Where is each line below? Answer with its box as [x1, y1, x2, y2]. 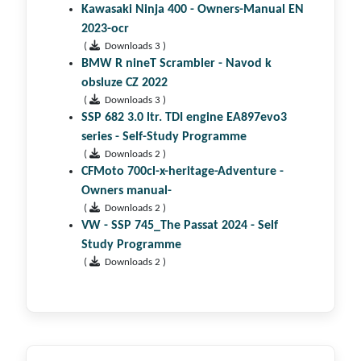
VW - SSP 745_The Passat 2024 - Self [81, 218, 278, 232]
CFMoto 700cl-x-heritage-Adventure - [81, 164, 284, 178]
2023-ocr [81, 22, 129, 35]
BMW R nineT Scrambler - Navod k [81, 56, 272, 70]
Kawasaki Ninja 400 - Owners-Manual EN [81, 2, 304, 16]
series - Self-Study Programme [81, 130, 247, 143]
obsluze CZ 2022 [81, 76, 168, 89]
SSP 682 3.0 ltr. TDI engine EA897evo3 [81, 110, 287, 124]
